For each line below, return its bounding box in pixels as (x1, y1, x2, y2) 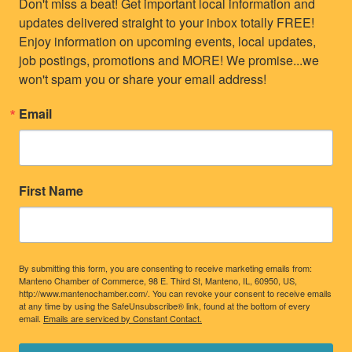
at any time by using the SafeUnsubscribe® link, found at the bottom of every (19, 299, 310, 313)
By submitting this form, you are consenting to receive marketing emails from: (19, 262, 312, 275)
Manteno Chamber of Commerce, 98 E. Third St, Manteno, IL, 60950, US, (19, 274, 297, 288)
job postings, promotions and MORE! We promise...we (19, 51, 319, 70)
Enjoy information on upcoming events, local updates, (19, 32, 316, 51)
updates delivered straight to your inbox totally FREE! (19, 13, 314, 32)
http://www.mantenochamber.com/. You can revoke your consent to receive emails (19, 287, 332, 300)
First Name (19, 181, 83, 200)
